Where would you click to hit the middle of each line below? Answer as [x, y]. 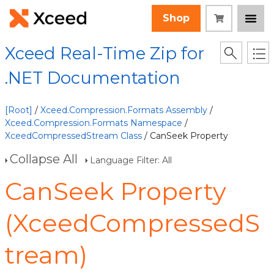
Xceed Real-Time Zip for [105, 54]
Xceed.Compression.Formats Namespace [94, 123]
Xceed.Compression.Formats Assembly [124, 110]
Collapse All [44, 159]
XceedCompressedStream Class [73, 136]
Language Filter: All [131, 160]
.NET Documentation [93, 78]
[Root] [19, 110]
